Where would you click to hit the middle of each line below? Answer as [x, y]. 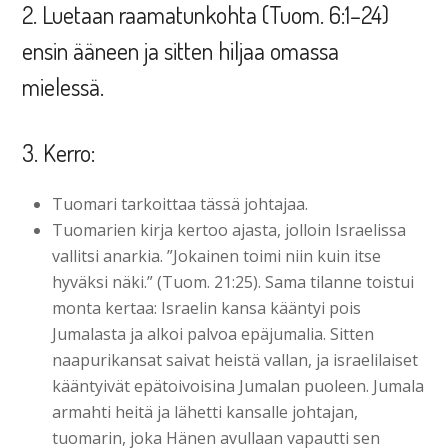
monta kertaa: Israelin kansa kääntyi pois [207, 307]
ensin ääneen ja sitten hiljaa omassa [181, 50]
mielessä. [63, 86]
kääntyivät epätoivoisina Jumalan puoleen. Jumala [238, 385]
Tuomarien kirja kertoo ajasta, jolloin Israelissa [229, 229]
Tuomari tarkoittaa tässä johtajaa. [180, 203]
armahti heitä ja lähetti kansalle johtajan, [205, 411]
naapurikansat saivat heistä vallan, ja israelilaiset [235, 359]
